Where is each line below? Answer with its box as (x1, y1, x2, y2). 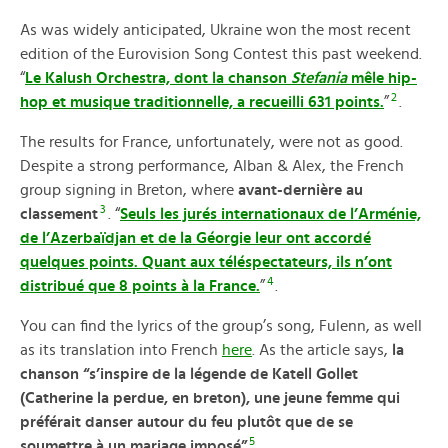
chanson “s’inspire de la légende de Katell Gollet (20, 366, 358, 383)
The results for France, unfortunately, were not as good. (20, 134, 403, 151)
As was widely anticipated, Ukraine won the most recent (20, 22, 411, 39)
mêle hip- (347, 70, 417, 87)
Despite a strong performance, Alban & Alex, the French (20, 158, 404, 175)
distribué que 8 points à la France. (20, 278, 260, 295)
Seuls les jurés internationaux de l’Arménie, (120, 206, 421, 223)
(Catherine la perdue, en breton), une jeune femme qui (20, 390, 400, 407)
